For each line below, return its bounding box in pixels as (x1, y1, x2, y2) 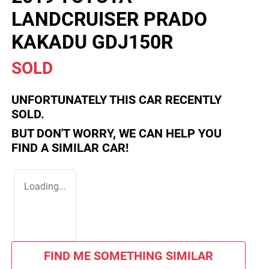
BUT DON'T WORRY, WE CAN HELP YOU (11, 126, 222, 141)
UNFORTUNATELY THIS (11, 92, 139, 107)
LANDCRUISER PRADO (11, 8, 207, 31)
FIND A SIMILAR (11, 141, 102, 156)
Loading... (24, 181, 66, 193)
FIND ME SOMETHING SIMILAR (43, 249, 213, 264)
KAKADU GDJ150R (11, 31, 173, 54)
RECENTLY (162, 92, 222, 107)
